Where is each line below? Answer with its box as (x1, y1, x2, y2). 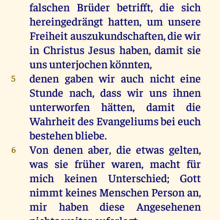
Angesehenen (125, 199, 201, 214)
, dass (92, 85, 128, 100)
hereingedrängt (29, 14, 109, 28)
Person (151, 185, 185, 199)
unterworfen (29, 99, 90, 114)
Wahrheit (29, 113, 75, 128)
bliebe (75, 128, 105, 142)
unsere (168, 14, 201, 28)
